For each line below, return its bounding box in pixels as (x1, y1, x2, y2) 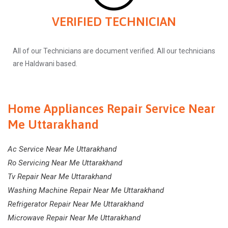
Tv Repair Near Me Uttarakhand (8, 172, 111, 182)
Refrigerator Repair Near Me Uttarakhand (8, 199, 144, 209)
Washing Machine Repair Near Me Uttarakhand (8, 186, 164, 195)
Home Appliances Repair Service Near (8, 102, 215, 116)
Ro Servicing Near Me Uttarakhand (8, 158, 122, 168)
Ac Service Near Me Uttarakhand (8, 145, 117, 154)
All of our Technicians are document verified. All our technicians (13, 47, 215, 55)
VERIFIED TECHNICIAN (52, 15, 176, 29)
